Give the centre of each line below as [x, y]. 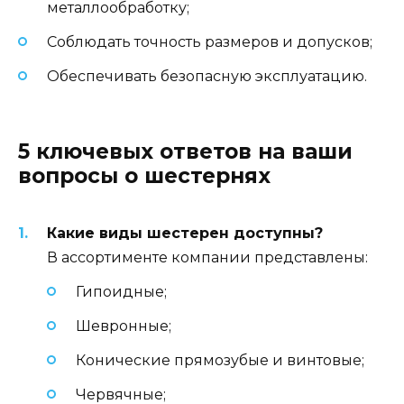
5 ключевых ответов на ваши [185, 152]
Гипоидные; [121, 291]
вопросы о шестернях [144, 176]
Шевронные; [124, 326]
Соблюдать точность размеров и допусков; [210, 42]
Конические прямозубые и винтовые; [220, 361]
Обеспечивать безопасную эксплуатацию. [207, 77]
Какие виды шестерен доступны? [185, 233]
